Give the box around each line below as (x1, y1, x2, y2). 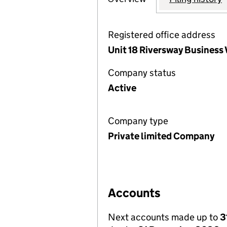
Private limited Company (108, 130, 214, 142)
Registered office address (108, 29, 215, 41)
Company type (108, 115, 168, 127)
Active (108, 82, 136, 94)
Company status (108, 67, 176, 79)
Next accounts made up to (108, 211, 220, 223)
